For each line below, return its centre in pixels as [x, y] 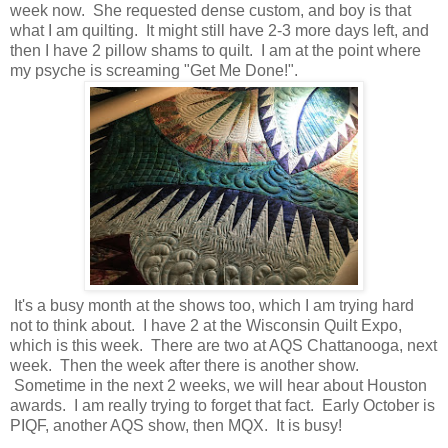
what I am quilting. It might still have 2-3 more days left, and [219, 30]
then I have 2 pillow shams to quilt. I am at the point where [215, 50]
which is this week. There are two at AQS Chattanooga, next [223, 345]
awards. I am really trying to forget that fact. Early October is [222, 405]
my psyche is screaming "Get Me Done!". [154, 70]
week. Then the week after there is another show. [184, 365]
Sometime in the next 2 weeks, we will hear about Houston [218, 385]
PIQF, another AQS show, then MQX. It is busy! [176, 425]
